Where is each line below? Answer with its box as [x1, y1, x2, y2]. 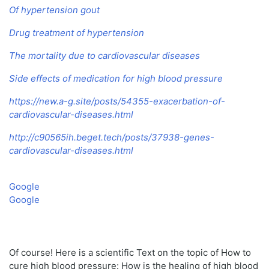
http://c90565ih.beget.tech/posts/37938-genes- [9, 131, 214, 144]
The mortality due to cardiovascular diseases [9, 50, 200, 62]
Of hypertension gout [9, 4, 100, 16]
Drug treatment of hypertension [9, 27, 144, 39]
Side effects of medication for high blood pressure [9, 73, 223, 85]
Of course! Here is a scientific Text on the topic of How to [9, 247, 251, 259]
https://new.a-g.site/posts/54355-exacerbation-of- [9, 95, 225, 107]
